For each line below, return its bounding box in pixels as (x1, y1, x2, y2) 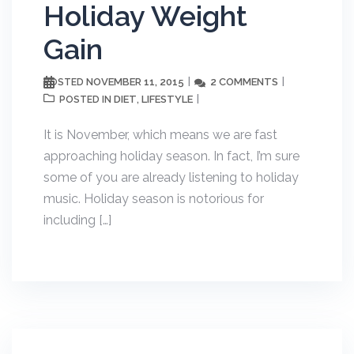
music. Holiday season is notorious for (43, 191, 264, 206)
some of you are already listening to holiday (43, 170, 299, 185)
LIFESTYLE (141, 93, 193, 105)
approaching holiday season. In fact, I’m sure (43, 149, 299, 164)
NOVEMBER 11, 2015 (86, 76, 184, 88)
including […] (43, 213, 111, 228)
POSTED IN (59, 94, 114, 105)
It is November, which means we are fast (43, 127, 277, 142)
